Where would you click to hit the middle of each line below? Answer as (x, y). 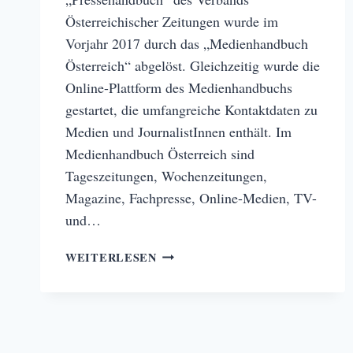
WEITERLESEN (111, 257)
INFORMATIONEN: (212, 271)
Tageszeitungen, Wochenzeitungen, (166, 175)
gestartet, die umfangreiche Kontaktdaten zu (191, 109)
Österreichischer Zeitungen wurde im (172, 21)
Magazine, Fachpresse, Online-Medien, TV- (191, 197)
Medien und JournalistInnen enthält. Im (178, 131)
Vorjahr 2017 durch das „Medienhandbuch (187, 43)
